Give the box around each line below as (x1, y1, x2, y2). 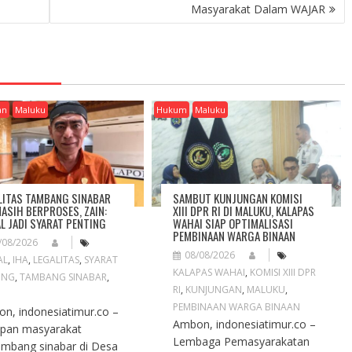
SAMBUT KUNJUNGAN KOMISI (173, 189, 303, 207)
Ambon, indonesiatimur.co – (173, 317, 317, 332)
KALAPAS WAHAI (173, 266, 246, 280)
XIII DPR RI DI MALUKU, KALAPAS (173, 202, 315, 220)
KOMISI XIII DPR (250, 266, 317, 280)
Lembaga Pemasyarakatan (173, 334, 310, 350)
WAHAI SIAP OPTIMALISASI (173, 214, 294, 233)
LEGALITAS (33, 253, 80, 267)
